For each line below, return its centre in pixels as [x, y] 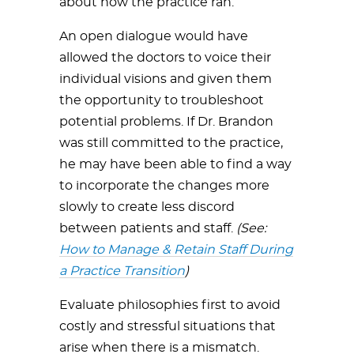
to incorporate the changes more [164, 185]
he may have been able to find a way [175, 164]
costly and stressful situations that [168, 326]
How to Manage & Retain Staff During [176, 249]
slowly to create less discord [147, 207]
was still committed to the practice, [171, 143]
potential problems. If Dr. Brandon [166, 121]
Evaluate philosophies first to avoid [170, 305]
